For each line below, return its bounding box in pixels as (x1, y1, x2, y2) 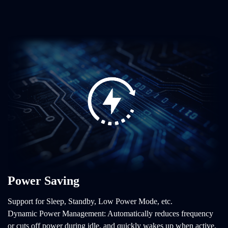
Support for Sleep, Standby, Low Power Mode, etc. (8, 197, 173, 206)
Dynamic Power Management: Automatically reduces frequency (8, 209, 213, 218)
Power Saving (8, 174, 79, 188)
